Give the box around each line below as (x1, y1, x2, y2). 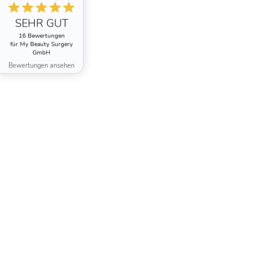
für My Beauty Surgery (10, 40, 73, 49)
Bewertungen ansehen (8, 61, 74, 70)
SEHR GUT (14, 16, 68, 31)
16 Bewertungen (18, 31, 65, 40)
